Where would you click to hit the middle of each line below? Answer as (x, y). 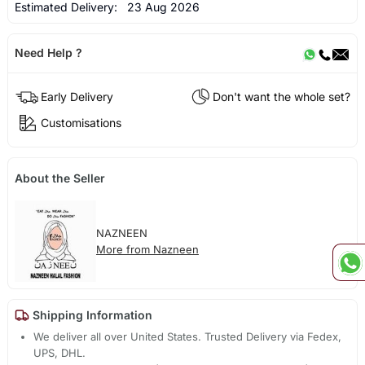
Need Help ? (48, 53)
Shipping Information (90, 314)
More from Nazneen (147, 249)
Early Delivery (77, 97)
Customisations (81, 123)
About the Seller (59, 178)
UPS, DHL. (60, 352)
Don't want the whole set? (282, 97)
